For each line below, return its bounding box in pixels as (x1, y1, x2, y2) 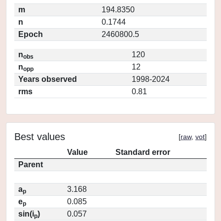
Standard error (115, 148, 170, 156)
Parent (18, 160, 43, 169)
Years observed (18, 75, 77, 83)
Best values (14, 131, 65, 142)
